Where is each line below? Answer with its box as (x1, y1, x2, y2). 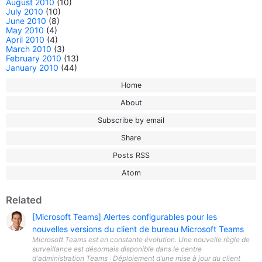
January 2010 (6, 63, 58, 73)
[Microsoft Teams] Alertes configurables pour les (32, 212, 217, 222)
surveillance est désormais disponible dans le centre (32, 244, 202, 253)
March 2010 (6, 44, 51, 54)
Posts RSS (112, 151, 150, 160)
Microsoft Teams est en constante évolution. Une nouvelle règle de (32, 235, 250, 244)
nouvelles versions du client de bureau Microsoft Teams (32, 224, 244, 234)
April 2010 (6, 35, 44, 44)
